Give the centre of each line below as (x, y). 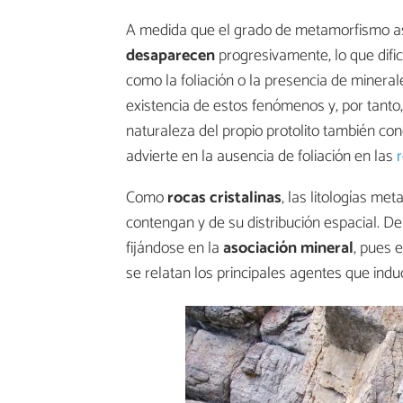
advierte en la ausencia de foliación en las (261, 157)
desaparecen (170, 56)
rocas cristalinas (224, 198)
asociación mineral (288, 249)
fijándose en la (175, 249)
